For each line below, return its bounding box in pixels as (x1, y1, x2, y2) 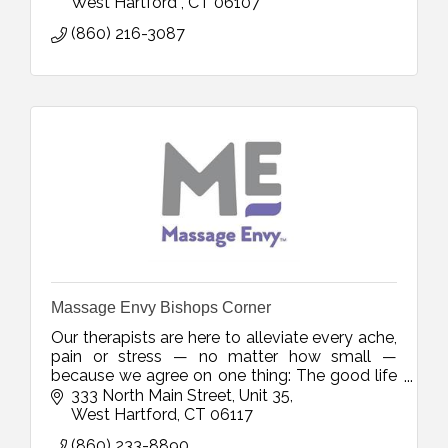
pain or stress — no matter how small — (51, 347, 397, 367)
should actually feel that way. (51, 385, 267, 405)
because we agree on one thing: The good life (51, 366, 397, 386)
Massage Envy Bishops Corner (51, 299, 271, 317)
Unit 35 (239, 386, 290, 406)
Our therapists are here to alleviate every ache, (51, 328, 397, 348)
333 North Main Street (71, 386, 232, 406)
